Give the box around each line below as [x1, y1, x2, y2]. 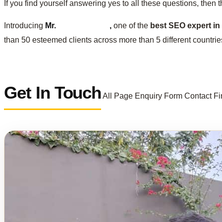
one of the [111, 21, 150, 30]
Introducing [4, 21, 45, 30]
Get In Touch [4, 82, 102, 102]
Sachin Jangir [58, 21, 110, 30]
